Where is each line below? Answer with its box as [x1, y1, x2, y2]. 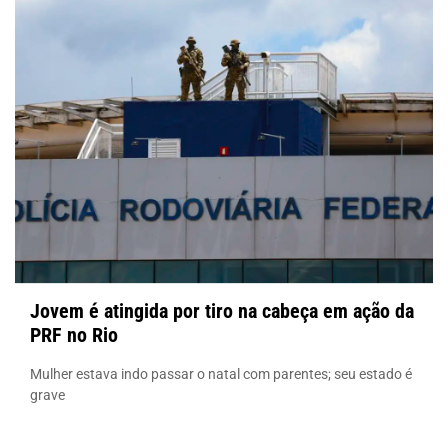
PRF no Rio [30, 322, 118, 347]
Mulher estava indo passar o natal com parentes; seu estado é [30, 365, 412, 382]
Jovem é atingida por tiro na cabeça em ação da [30, 298, 414, 323]
